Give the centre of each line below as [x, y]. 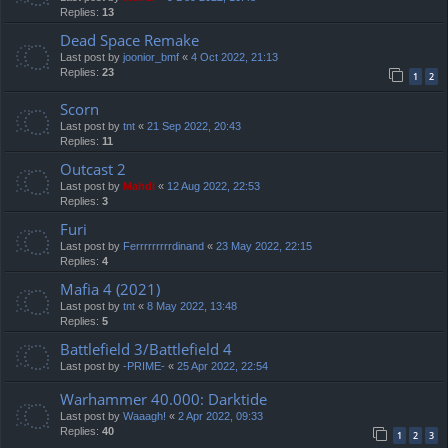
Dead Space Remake [129, 40]
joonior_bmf [151, 57]
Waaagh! [144, 416]
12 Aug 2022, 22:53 [213, 186]
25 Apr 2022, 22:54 [222, 366]
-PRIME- [144, 366]
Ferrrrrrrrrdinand [163, 246]
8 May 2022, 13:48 [192, 306]
